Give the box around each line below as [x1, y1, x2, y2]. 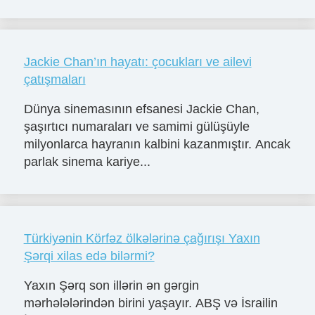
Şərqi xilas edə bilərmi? [23, 248, 155, 263]
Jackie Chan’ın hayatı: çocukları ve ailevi [23, 55, 252, 70]
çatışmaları [23, 72, 86, 87]
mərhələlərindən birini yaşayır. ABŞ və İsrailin [23, 295, 278, 310]
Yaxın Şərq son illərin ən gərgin [23, 278, 199, 292]
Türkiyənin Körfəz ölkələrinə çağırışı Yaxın [23, 231, 260, 245]
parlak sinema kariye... [23, 154, 150, 169]
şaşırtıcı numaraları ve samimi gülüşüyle [23, 119, 250, 134]
